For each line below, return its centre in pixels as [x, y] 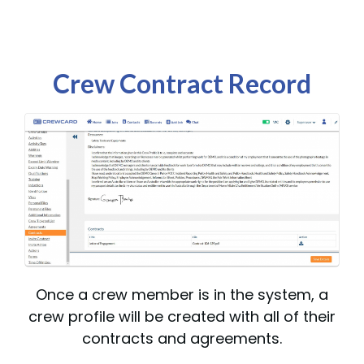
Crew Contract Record [182, 83]
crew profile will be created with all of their [182, 317]
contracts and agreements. [182, 339]
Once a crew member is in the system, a [182, 295]
